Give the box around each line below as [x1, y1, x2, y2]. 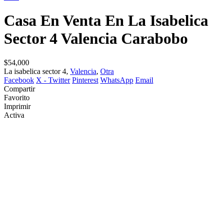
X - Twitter [36, 75, 70, 84]
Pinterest [72, 75, 98, 84]
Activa [4, 110, 24, 119]
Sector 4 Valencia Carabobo [4, 30, 188, 48]
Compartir [4, 84, 35, 93]
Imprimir [4, 102, 31, 110]
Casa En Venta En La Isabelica [4, 12, 208, 30]
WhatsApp [100, 75, 133, 84]
